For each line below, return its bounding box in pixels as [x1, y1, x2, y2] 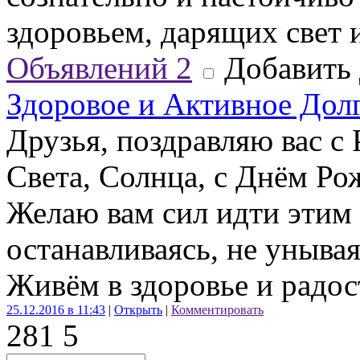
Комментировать [171, 303, 264, 317]
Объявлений [6, 51, 176, 85]
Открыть [114, 303, 162, 317]
